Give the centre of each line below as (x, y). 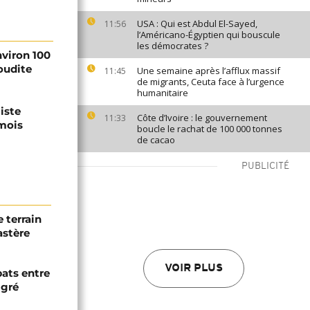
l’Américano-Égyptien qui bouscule (209, 35)
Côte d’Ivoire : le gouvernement (202, 118)
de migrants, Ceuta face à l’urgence (211, 82)
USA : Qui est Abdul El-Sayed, (197, 24)
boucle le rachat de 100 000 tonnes (210, 129)
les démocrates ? (173, 46)
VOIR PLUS (194, 268)
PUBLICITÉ (265, 166)
